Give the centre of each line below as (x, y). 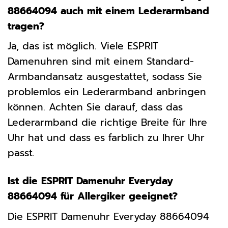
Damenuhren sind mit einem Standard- (101, 62)
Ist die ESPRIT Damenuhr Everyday (90, 181)
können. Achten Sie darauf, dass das (95, 107)
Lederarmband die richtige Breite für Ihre (107, 123)
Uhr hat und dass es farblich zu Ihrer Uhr (106, 138)
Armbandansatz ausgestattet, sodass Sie (105, 77)
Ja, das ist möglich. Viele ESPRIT (83, 46)
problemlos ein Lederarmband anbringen (107, 92)
